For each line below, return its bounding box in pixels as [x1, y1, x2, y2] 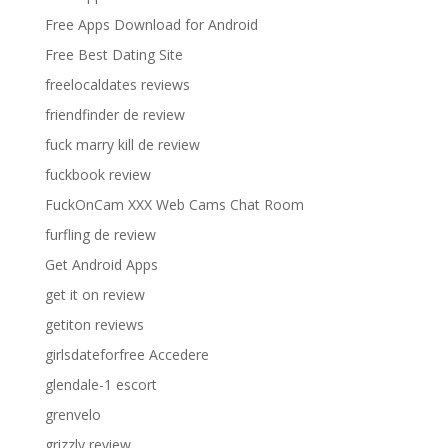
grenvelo [44, 404, 101, 424]
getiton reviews [44, 314, 144, 334]
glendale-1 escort [44, 374, 157, 394]
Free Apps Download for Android [44, 14, 258, 34]
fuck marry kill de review [44, 134, 200, 154]
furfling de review [44, 224, 156, 244]
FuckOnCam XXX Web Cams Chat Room [44, 194, 304, 214]
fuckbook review [44, 164, 151, 184]
